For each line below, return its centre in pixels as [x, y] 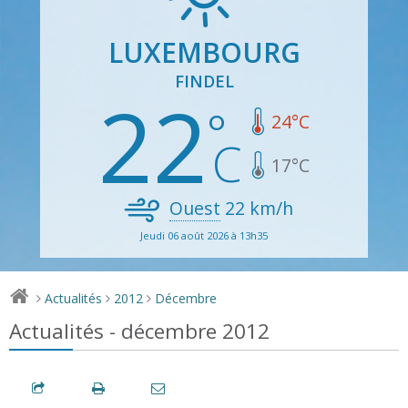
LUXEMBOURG [204, 52]
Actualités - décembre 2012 [139, 331]
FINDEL [204, 81]
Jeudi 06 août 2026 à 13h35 [204, 235]
